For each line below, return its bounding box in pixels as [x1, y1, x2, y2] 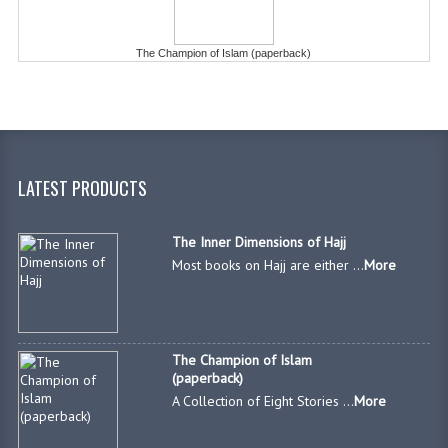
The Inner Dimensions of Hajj [172, 233, 347, 252]
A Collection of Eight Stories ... [172, 392, 355, 411]
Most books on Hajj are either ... [172, 256, 365, 275]
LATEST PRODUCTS [17, 175, 147, 202]
